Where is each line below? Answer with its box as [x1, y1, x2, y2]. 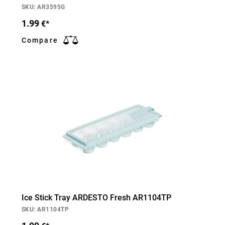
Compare [22, 36, 58, 44]
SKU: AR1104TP [22, 206, 69, 213]
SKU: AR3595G [22, 4, 65, 11]
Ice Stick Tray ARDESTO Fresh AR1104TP [22, 193, 171, 202]
